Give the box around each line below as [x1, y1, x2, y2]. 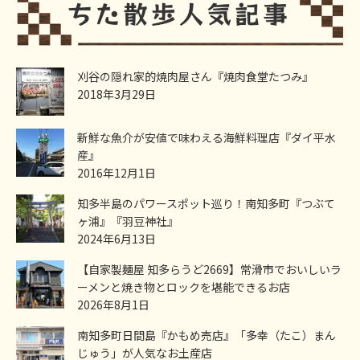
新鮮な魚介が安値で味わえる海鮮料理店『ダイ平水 [77, 129, 336, 145]
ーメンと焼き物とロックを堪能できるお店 [77, 278, 290, 295]
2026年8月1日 [77, 296, 149, 313]
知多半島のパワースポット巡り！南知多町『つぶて [77, 194, 335, 211]
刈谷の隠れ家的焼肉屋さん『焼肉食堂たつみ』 [77, 67, 313, 84]
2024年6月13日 [77, 230, 156, 247]
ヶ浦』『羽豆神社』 [77, 212, 178, 229]
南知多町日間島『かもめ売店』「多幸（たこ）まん [77, 326, 336, 343]
